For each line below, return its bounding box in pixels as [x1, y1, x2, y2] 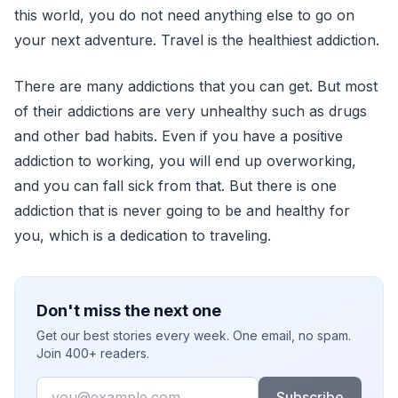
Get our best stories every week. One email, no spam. [36, 328, 351, 343]
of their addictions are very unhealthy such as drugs [14, 102, 367, 120]
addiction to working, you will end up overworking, [14, 152, 356, 170]
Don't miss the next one [36, 301, 221, 320]
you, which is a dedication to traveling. [14, 227, 271, 244]
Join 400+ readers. [36, 346, 149, 361]
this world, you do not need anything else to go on [14, 6, 354, 24]
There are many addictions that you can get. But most [14, 77, 378, 95]
